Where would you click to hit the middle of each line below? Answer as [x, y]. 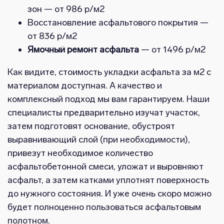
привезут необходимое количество [80, 153]
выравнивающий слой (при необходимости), [99, 140]
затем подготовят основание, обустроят [91, 126]
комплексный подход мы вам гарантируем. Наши [108, 99]
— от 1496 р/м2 [172, 50]
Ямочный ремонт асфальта [83, 50]
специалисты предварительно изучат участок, [104, 113]
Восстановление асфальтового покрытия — [118, 23]
